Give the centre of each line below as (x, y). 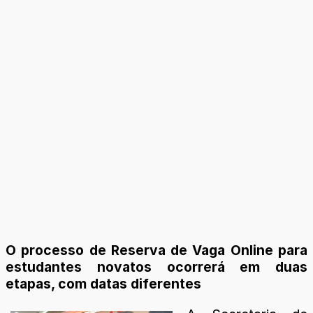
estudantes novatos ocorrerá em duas (156, 267)
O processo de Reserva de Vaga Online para (156, 250)
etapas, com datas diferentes (103, 284)
